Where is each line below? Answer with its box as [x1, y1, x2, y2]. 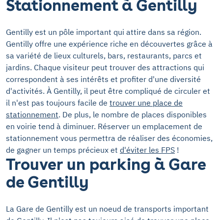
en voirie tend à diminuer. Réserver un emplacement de [6, 121, 202, 131]
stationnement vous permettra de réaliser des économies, [6, 133, 213, 143]
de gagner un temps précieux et [6, 145, 120, 155]
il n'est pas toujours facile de [6, 98, 110, 108]
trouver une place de [110, 98, 183, 108]
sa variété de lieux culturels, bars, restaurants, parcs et [6, 51, 202, 60]
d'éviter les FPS [120, 145, 175, 155]
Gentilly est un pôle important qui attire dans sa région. [6, 27, 201, 37]
